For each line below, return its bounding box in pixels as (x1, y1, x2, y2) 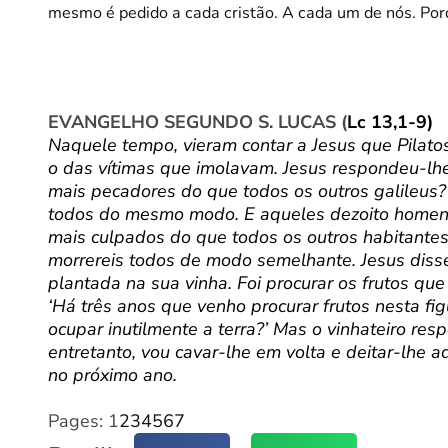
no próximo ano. (48, 363, 177, 388)
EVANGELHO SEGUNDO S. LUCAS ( (48, 110, 347, 135)
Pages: (48, 409, 103, 434)
